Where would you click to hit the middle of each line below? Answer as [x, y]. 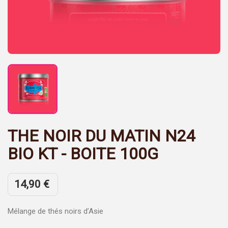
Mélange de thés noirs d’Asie [55, 211]
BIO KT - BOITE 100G [83, 154]
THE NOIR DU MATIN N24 [102, 136]
